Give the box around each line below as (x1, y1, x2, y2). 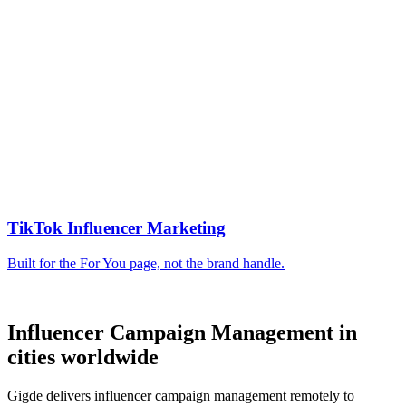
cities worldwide (7, 344, 159, 369)
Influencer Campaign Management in (7, 320, 357, 344)
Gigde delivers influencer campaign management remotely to (7, 387, 354, 403)
